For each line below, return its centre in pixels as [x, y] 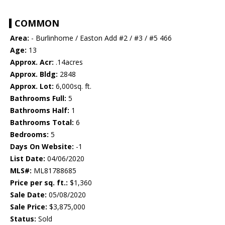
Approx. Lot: [32, 86]
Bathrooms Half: [40, 110]
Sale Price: [29, 207]
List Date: [28, 159]
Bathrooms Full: [38, 98]
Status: [23, 219]
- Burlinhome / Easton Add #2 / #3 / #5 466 [100, 38]
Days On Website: [42, 147]
